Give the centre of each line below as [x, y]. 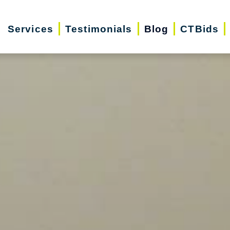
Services [30, 29]
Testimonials [99, 29]
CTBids [200, 29]
